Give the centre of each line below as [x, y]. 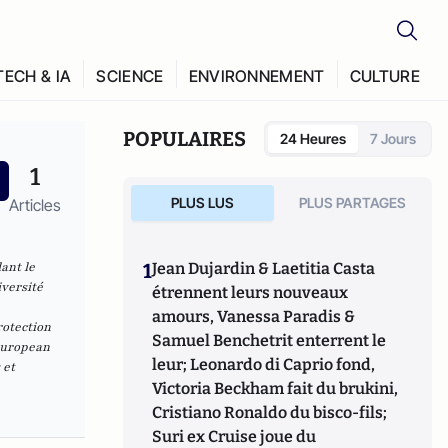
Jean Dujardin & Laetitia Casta [264, 268]
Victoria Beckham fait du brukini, [275, 388]
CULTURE [384, 76]
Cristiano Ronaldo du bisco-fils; [270, 412]
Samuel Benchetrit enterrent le [269, 340]
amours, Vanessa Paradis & [254, 316]
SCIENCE [130, 76]
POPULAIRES [185, 139]
